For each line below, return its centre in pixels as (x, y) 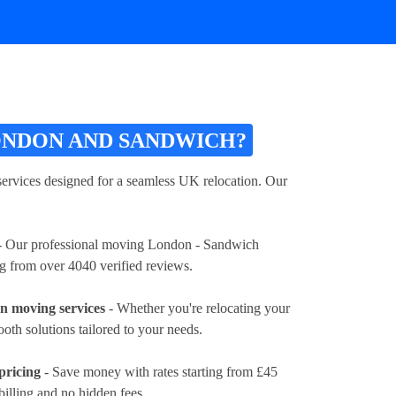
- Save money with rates (111, 371)
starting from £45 (230, 371)
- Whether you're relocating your (198, 308)
